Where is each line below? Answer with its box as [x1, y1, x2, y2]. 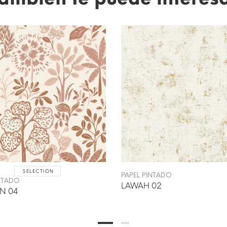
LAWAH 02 [121, 180, 162, 191]
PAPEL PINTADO [121, 171, 172, 179]
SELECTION [23, 168, 54, 174]
